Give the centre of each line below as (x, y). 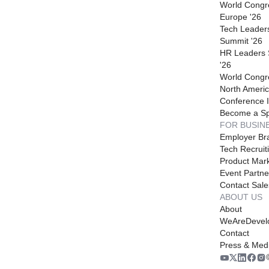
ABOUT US (241, 197)
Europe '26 (240, 17)
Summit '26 (241, 41)
